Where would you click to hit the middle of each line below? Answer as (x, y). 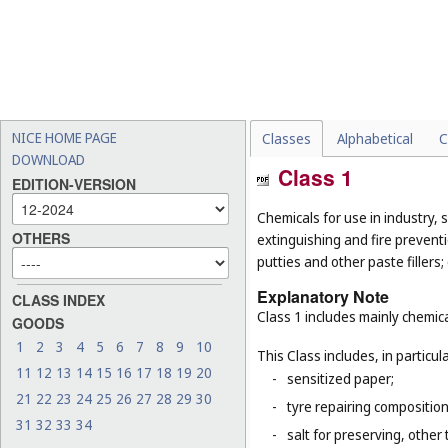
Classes (286, 138)
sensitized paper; (340, 379)
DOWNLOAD (48, 159)
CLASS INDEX (58, 300)
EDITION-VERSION (74, 184)
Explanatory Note (323, 296)
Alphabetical (375, 138)
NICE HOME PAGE (64, 137)
